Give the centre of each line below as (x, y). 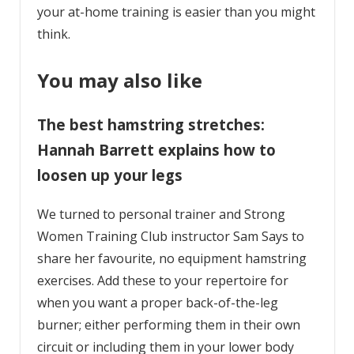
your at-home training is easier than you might (176, 11)
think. (53, 34)
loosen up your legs (109, 175)
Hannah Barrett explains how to (156, 150)
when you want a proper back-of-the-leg (157, 303)
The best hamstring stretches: (151, 125)
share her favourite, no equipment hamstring (171, 259)
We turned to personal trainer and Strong (161, 215)
